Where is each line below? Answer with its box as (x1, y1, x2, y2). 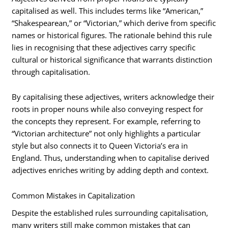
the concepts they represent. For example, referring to (12, 116, 201, 127)
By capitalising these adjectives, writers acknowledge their (12, 92, 215, 102)
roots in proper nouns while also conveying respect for (12, 104, 204, 115)
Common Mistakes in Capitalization (12, 190, 135, 201)
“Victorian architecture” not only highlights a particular (12, 128, 201, 139)
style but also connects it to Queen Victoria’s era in (12, 140, 188, 151)
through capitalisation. (12, 66, 91, 77)
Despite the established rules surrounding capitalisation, (12, 208, 209, 218)
